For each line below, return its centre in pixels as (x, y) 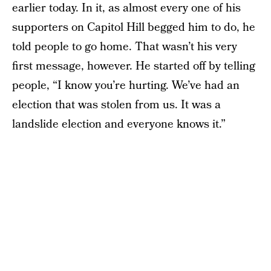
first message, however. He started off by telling (134, 66)
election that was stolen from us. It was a (116, 105)
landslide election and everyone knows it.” (119, 124)
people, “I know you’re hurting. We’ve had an (126, 86)
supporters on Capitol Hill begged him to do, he (134, 28)
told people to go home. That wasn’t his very (125, 47)
